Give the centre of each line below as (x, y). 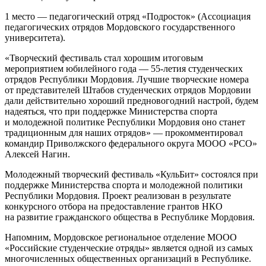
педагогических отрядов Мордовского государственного (120, 27)
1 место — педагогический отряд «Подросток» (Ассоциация (128, 16)
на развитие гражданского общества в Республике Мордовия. (130, 217)
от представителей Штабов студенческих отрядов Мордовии (128, 90)
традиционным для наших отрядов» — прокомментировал (124, 133)
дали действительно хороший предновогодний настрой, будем (132, 101)
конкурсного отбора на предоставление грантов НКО (114, 206)
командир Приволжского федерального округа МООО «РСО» (131, 143)
